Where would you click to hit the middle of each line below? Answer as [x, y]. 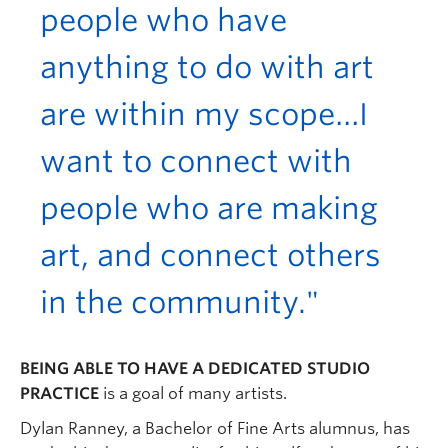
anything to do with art [207, 66]
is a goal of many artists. [193, 393]
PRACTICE [59, 393]
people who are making [209, 207]
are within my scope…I [204, 113]
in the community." [179, 301]
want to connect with [196, 160]
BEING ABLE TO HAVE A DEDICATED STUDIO [195, 368]
